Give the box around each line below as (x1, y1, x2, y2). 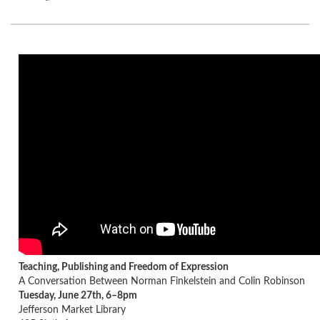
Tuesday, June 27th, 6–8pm (19, 291, 137, 301)
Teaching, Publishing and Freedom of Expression (19, 262, 229, 272)
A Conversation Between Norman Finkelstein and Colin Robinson (19, 276, 305, 286)
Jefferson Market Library (19, 305, 126, 315)
